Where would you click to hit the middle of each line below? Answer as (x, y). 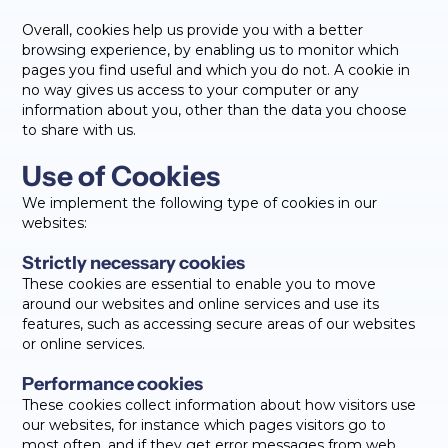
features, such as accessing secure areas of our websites (219, 324)
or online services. (84, 344)
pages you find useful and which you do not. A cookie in (216, 70)
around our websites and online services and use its (201, 304)
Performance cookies (113, 384)
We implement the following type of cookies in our (200, 203)
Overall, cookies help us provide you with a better (193, 30)
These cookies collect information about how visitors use (219, 405)
